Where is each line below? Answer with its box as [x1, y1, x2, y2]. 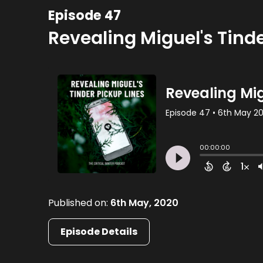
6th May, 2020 [110, 195, 179, 210]
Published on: [48, 195, 111, 210]
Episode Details [60, 224, 138, 238]
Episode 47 [48, 5, 122, 25]
